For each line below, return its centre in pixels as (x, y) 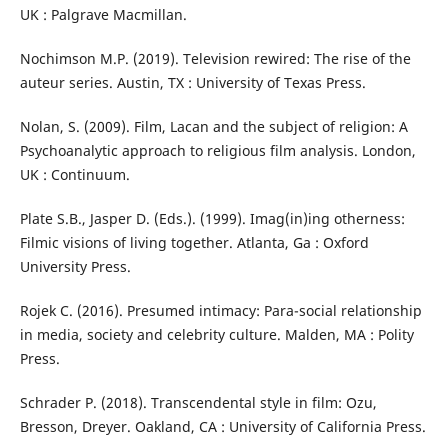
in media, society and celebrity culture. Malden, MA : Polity (216, 334)
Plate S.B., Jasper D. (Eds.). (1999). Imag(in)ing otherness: (212, 218)
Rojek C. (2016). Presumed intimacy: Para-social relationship (220, 310)
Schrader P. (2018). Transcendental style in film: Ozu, (198, 402)
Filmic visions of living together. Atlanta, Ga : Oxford (194, 242)
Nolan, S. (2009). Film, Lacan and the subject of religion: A (213, 126)
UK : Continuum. (74, 174)
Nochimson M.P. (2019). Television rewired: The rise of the (215, 58)
